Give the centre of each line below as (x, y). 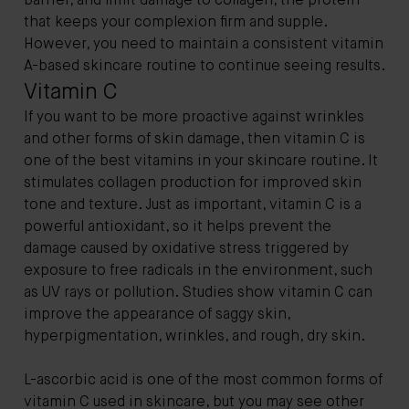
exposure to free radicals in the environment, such (198, 271)
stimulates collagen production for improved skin (193, 183)
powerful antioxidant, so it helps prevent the (178, 227)
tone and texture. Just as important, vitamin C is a (193, 205)
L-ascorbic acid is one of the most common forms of (203, 380)
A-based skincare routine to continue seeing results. (204, 66)
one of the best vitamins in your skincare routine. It (201, 161)
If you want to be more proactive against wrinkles (194, 117)
